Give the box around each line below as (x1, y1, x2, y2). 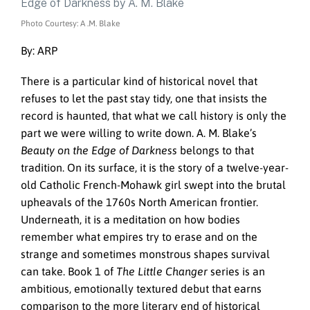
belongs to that (177, 144, 254, 157)
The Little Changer (116, 265, 208, 278)
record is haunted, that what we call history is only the (21, 109, 286, 122)
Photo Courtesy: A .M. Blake (21, 18, 120, 28)
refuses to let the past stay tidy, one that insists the (21, 92, 267, 105)
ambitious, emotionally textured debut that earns (21, 282, 262, 295)
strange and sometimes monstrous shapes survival (21, 248, 270, 261)
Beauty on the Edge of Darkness (21, 144, 177, 157)
